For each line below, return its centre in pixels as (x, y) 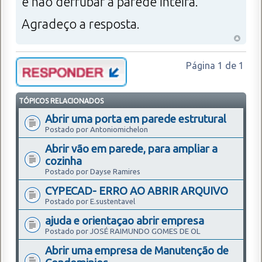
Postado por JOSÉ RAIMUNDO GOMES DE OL (123, 231)
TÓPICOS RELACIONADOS (61, 101)
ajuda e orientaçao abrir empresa (125, 221)
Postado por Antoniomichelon (96, 130)
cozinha (63, 161)
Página (202, 66)
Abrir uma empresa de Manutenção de (137, 251)
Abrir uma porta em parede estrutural (136, 119)
